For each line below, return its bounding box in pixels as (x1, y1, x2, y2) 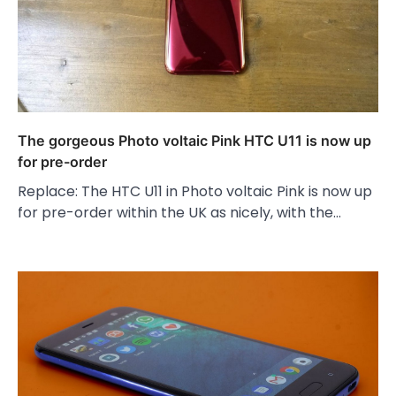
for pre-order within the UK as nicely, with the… (18, 202, 341, 224)
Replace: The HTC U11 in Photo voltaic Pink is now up (18, 181, 372, 202)
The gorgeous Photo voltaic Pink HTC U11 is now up (18, 132, 371, 150)
